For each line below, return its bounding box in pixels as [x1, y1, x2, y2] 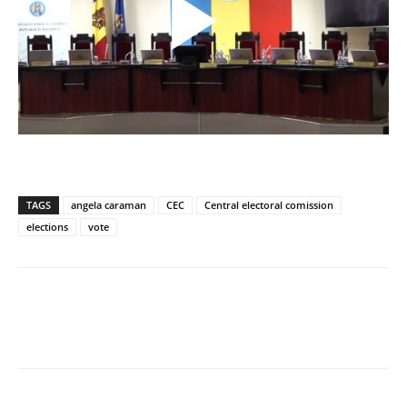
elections [26, 219, 68, 233]
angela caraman [71, 197, 146, 212]
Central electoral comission [204, 197, 333, 212]
